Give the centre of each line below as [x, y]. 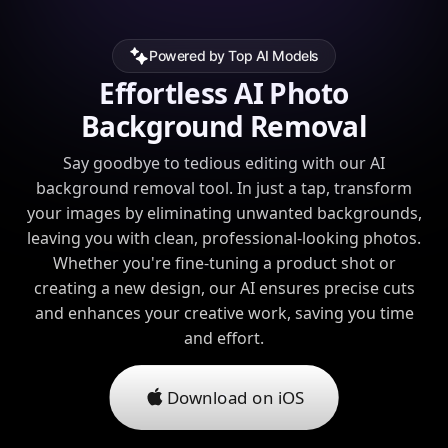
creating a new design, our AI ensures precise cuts [224, 287]
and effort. [224, 337]
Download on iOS [235, 397]
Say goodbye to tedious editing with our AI [224, 162]
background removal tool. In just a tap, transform [224, 187]
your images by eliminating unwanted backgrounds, [224, 212]
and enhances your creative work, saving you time [224, 312]
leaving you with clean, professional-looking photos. [224, 237]
